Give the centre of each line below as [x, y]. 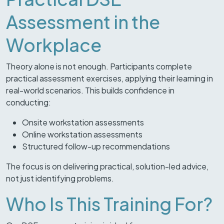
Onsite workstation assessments [83, 122]
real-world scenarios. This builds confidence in [90, 90]
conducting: [28, 102]
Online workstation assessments [82, 134]
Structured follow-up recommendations [96, 146]
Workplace [54, 45]
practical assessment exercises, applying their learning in [109, 78]
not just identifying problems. [60, 178]
